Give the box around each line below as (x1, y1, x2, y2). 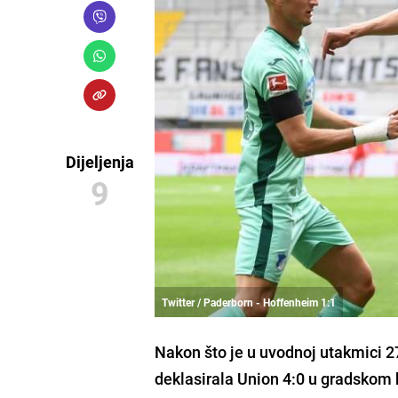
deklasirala (155, 367, 238, 389)
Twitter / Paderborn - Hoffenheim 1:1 (162, 294, 337, 309)
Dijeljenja (65, 151, 134, 172)
